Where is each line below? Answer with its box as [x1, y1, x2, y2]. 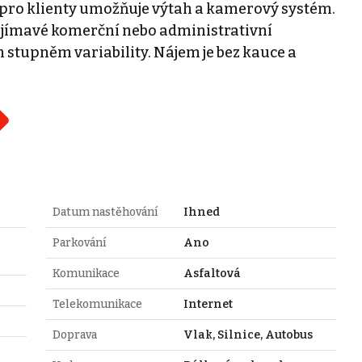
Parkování [52, 235, 106, 250]
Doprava [52, 327, 97, 342]
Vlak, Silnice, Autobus [183, 327, 313, 342]
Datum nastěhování [52, 204, 158, 219]
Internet [183, 297, 233, 311]
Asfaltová [183, 266, 241, 280]
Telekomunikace [52, 297, 142, 311]
